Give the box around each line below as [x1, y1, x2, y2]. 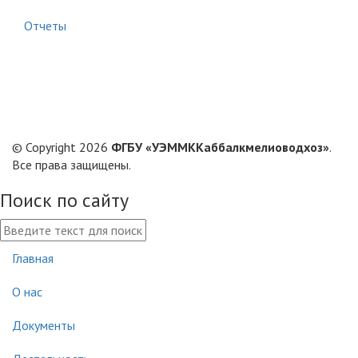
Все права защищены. [12, 157, 131, 173]
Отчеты [24, 18, 66, 34]
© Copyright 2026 [12, 139, 111, 155]
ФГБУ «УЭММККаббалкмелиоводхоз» [111, 139, 329, 155]
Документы [12, 317, 75, 333]
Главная [12, 250, 54, 266]
